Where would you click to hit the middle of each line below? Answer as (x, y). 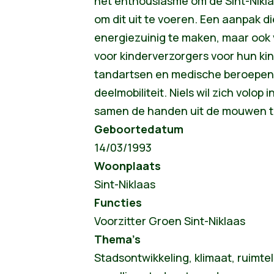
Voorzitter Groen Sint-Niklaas (169, 221)
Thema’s (122, 239)
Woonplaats (127, 166)
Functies (118, 203)
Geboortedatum (139, 129)
